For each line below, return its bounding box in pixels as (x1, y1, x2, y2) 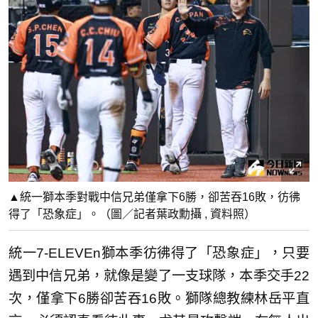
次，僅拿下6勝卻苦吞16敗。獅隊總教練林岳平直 (9, 290, 309, 306)
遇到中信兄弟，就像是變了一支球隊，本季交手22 (9, 268, 309, 283)
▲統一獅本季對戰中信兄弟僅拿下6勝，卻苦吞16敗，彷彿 (9, 190, 300, 203)
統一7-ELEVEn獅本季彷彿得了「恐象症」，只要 (9, 245, 309, 261)
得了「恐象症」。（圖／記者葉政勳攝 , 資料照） (9, 207, 256, 220)
